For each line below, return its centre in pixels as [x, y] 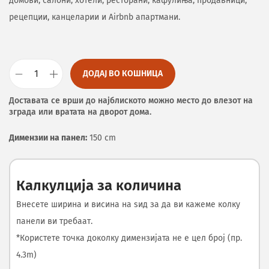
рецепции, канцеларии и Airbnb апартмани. [95, 17]
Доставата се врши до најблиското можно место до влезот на [131, 101]
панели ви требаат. [54, 221]
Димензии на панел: [48, 138]
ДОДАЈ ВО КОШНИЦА [123, 74]
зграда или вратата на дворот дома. [80, 112]
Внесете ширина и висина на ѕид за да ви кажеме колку [128, 204]
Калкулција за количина [99, 186]
